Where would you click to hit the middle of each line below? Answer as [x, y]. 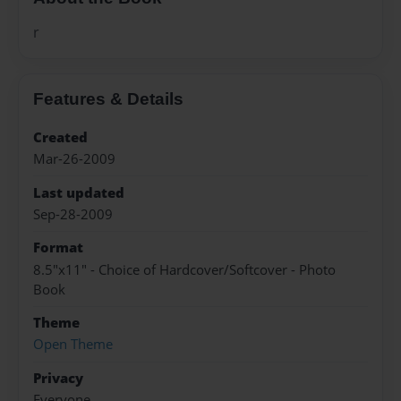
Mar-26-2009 [74, 159]
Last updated [79, 192]
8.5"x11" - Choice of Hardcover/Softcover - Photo [184, 269]
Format [58, 248]
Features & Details [108, 98]
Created [60, 137]
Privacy [58, 378]
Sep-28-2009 [73, 214]
